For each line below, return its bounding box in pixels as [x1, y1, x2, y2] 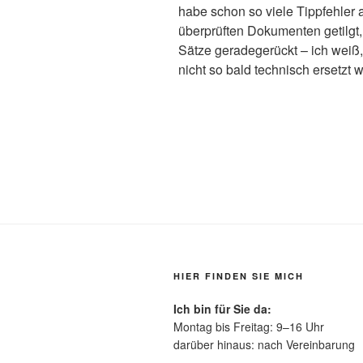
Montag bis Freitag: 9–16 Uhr [173, 318, 324, 335]
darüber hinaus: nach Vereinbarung [173, 335, 355, 352]
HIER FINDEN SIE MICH [173, 269, 304, 282]
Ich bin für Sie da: [173, 300, 271, 317]
